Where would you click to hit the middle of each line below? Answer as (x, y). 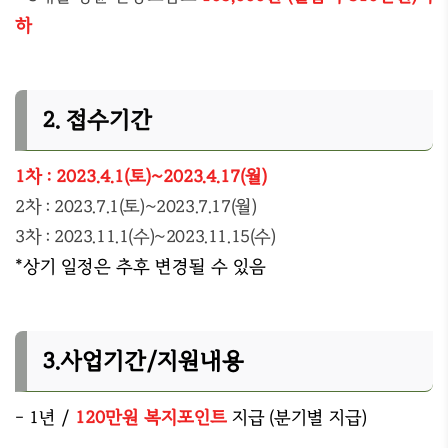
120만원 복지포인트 (150, 417)
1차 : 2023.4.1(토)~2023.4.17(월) (141, 176)
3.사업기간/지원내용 (143, 361)
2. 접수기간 (97, 120)
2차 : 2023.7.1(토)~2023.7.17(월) (136, 206)
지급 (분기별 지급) (297, 417)
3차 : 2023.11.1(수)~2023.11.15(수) (145, 236)
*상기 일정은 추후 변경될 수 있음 (140, 266)
